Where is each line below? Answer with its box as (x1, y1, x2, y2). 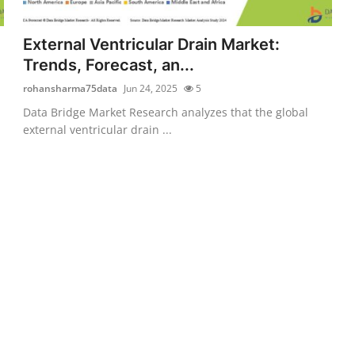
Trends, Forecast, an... (23, 55, 195, 74)
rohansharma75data (23, 81, 118, 95)
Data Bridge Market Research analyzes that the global (23, 104, 309, 120)
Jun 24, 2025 (124, 81, 178, 95)
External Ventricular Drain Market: (23, 34, 281, 54)
